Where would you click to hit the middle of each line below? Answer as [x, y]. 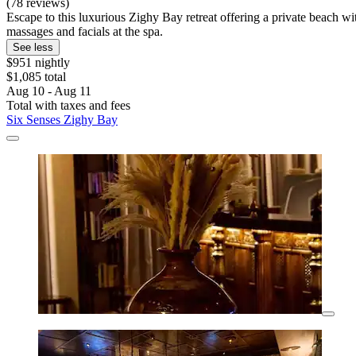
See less [33, 48]
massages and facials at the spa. [85, 32]
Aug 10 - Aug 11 [49, 91]
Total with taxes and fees [68, 106]
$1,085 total [36, 77]
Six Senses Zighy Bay [62, 120]
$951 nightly [38, 63]
